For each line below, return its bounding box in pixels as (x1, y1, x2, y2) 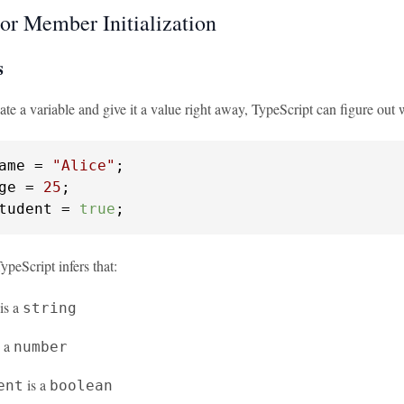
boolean (50, 377, 113, 394)
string (23, 299, 77, 317)
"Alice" (52, 157, 115, 174)
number (14, 338, 68, 355)
